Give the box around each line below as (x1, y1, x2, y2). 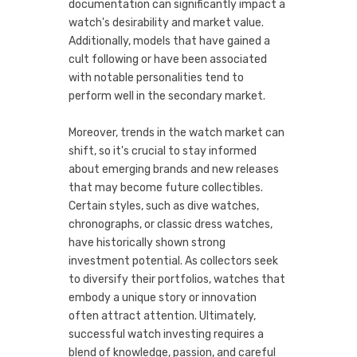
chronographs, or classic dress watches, (69, 218, 273, 231)
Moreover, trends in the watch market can (69, 126, 284, 139)
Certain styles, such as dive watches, (69, 199, 259, 213)
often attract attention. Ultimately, (69, 309, 256, 323)
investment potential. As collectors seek (69, 254, 278, 268)
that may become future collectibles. (69, 181, 263, 194)
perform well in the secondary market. (69, 89, 265, 103)
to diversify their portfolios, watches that (69, 273, 285, 286)
